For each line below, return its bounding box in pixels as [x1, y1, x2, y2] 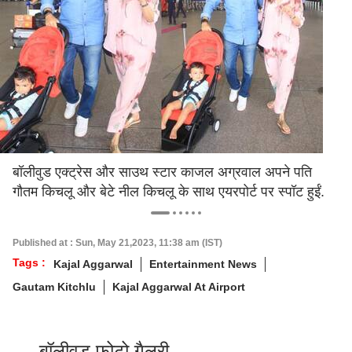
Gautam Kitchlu [13, 280, 96, 293]
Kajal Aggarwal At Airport [112, 280, 245, 293]
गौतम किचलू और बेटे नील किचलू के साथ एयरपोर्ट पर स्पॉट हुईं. [13, 184, 324, 200]
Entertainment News [149, 258, 257, 270]
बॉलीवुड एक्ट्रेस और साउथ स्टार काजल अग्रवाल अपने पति [13, 164, 312, 180]
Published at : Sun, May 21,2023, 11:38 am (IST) [13, 237, 222, 248]
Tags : [13, 256, 46, 269]
